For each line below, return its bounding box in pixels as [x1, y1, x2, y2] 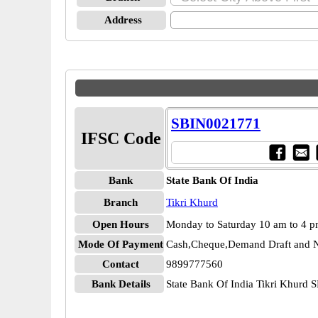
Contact [102, 258, 139, 270]
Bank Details [91, 278, 150, 290]
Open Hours [92, 219, 149, 230]
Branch [104, 197, 138, 208]
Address [104, 14, 142, 26]
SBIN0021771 [171, 115, 261, 132]
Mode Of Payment [78, 238, 163, 250]
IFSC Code [80, 129, 161, 148]
